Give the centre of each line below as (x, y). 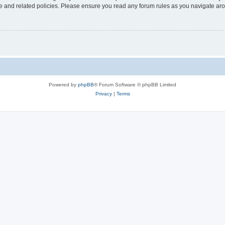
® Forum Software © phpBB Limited (135, 85)
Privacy (103, 94)
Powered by (63, 85)
